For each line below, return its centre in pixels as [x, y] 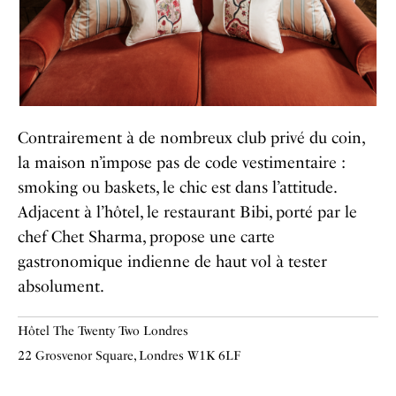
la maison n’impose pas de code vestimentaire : [181, 163]
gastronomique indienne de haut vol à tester [172, 262]
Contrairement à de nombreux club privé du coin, [191, 138]
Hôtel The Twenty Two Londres [103, 331]
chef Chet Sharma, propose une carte [146, 237]
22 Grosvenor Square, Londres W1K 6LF [129, 356]
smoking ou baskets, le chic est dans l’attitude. [177, 188]
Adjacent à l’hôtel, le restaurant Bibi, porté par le [187, 213]
